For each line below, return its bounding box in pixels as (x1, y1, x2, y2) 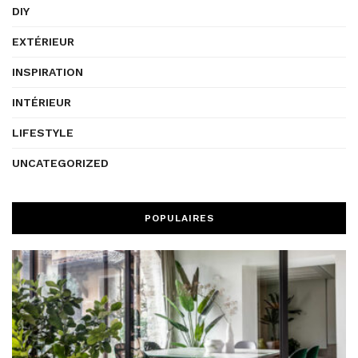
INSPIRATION (12, 66, 83, 79)
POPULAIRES (144, 213, 214, 225)
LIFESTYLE (12, 126, 74, 140)
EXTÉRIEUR (12, 35, 74, 49)
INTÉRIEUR (12, 96, 71, 109)
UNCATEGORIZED (12, 157, 109, 170)
